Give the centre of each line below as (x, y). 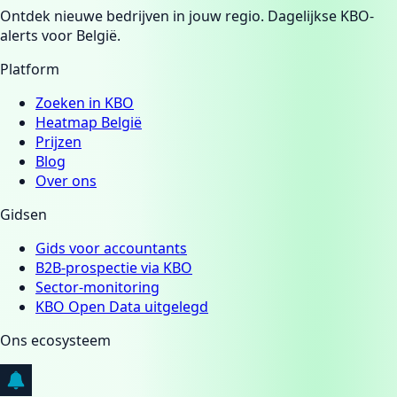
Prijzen (58, 142)
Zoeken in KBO (85, 103)
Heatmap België (89, 123)
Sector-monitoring (97, 288)
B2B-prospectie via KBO (114, 268)
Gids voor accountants (111, 249)
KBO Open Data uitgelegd (122, 307)
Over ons (66, 181)
